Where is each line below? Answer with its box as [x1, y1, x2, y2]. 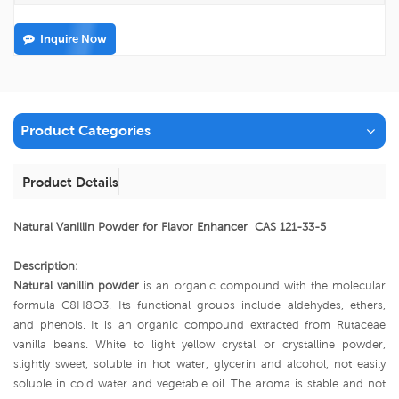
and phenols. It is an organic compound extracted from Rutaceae [13, 318, 386, 331]
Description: [13, 259, 78, 273]
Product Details [22, 174, 118, 190]
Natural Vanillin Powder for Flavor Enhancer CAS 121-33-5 [13, 220, 326, 233]
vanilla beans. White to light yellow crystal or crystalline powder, [13, 338, 386, 351]
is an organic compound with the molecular [139, 279, 387, 292]
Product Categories [20, 122, 151, 139]
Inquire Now [40, 32, 107, 45]
